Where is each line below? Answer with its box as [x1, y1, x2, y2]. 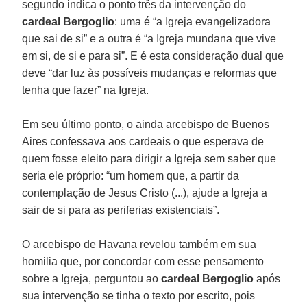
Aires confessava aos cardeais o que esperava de [22, 135, 265, 147]
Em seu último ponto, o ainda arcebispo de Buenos [22, 118, 270, 130]
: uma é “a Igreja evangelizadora [114, 15, 271, 27]
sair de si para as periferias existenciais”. [22, 204, 220, 216]
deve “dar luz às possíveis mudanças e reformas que [22, 66, 278, 79]
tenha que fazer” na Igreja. [22, 84, 149, 96]
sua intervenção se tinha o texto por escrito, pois [22, 289, 256, 302]
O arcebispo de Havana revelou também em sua [22, 238, 257, 250]
